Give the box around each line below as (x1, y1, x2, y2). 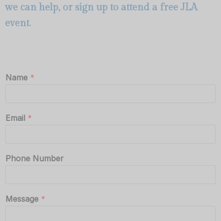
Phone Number (5, 153, 64, 163)
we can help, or (5, 1, 75, 13)
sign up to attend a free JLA (75, 1, 197, 13)
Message (5, 193, 41, 204)
